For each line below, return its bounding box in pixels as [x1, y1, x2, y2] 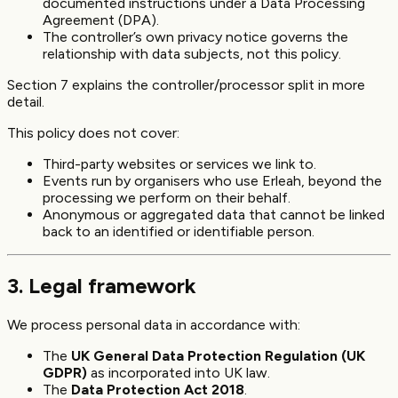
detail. [7, 92, 44, 110]
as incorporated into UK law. [87, 364, 270, 382]
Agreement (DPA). [43, 11, 159, 28]
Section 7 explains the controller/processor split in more [7, 76, 365, 93]
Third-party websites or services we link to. [43, 155, 316, 172]
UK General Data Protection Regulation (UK [71, 347, 365, 365]
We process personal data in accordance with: [7, 316, 300, 334]
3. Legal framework [7, 273, 196, 299]
